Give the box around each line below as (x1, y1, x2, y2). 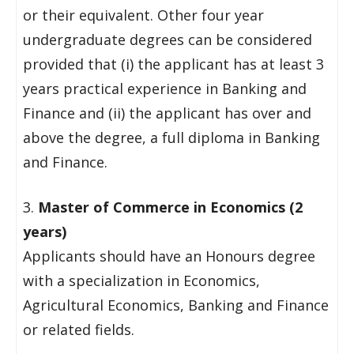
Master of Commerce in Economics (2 (38, 198, 303, 217)
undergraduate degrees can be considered (23, 30, 312, 49)
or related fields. (23, 320, 134, 339)
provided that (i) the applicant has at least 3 (23, 55, 324, 73)
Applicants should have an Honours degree (23, 247, 315, 265)
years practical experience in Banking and (23, 79, 307, 98)
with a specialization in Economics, (23, 271, 260, 290)
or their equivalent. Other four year (23, 6, 264, 24)
